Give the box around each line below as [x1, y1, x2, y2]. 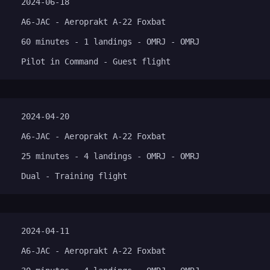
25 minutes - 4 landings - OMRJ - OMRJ [21, 151, 199, 161]
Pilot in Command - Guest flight [21, 56, 171, 66]
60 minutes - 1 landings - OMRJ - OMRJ [21, 36, 199, 46]
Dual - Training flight [21, 171, 127, 181]
